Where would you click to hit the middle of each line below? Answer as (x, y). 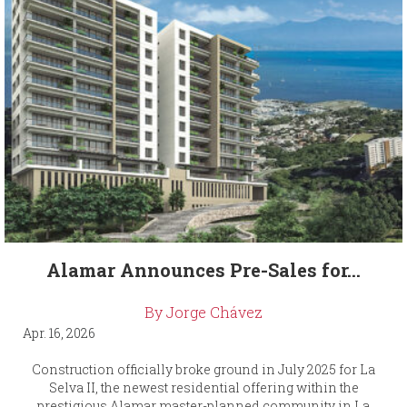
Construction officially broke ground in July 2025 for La (203, 370)
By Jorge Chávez (203, 313)
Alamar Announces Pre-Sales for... (203, 270)
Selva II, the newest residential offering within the (203, 388)
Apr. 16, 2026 (59, 333)
